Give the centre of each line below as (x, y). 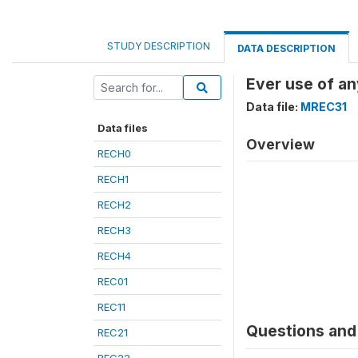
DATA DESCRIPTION (286, 48)
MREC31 (324, 107)
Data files (123, 128)
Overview (280, 144)
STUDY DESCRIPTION (159, 46)
